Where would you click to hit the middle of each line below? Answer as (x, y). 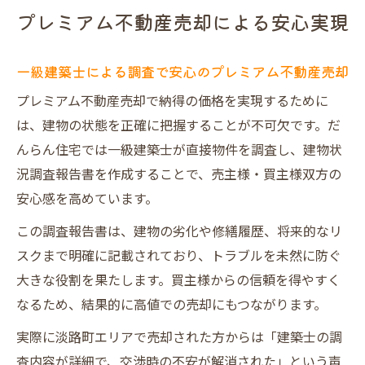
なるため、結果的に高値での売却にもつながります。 (172, 306)
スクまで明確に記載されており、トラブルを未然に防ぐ (179, 257)
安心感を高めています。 (87, 200)
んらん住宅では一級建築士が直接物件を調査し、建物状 (179, 151)
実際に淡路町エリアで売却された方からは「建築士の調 (179, 339)
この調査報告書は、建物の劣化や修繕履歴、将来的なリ (179, 233)
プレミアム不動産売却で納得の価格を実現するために (172, 102)
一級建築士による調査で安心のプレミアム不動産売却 (182, 71)
